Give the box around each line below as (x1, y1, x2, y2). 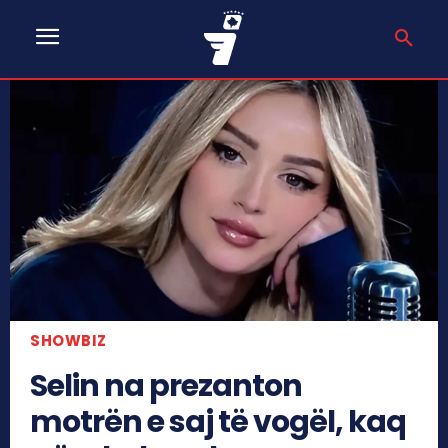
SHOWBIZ (30, 329, 107, 351)
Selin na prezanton (30, 364, 302, 407)
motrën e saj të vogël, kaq (30, 400, 406, 443)
